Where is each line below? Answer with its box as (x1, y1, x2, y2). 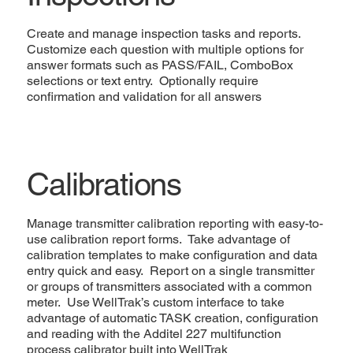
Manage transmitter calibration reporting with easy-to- (27, 216, 324, 232)
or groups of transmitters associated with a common (27, 279, 313, 295)
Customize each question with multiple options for (27, 41, 304, 57)
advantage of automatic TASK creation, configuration (27, 310, 319, 326)
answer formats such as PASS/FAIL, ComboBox (27, 57, 294, 72)
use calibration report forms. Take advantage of (27, 232, 291, 247)
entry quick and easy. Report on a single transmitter (27, 263, 315, 279)
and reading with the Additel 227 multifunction (27, 326, 282, 342)
